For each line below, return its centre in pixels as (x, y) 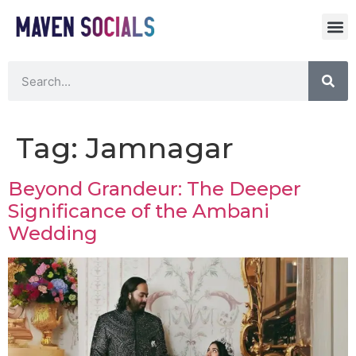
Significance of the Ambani (139, 211)
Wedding (53, 234)
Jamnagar (160, 148)
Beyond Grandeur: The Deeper (155, 189)
